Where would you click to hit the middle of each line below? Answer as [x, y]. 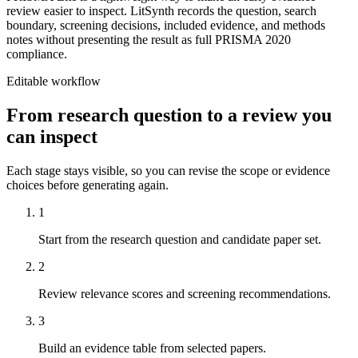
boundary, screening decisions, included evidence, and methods [166, 25]
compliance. [37, 54]
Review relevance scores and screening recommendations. [185, 293]
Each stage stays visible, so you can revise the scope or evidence [168, 170]
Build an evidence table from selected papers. [152, 348]
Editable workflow [54, 81]
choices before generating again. [88, 185]
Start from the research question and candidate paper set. [180, 239]
